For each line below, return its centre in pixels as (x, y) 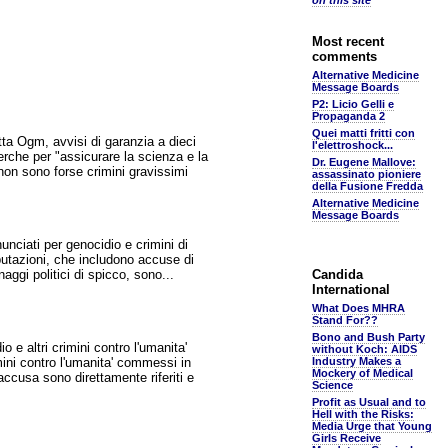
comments (344, 56)
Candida (337, 274)
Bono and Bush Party (368, 337)
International (351, 289)
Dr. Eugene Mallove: (364, 162)
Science (332, 385)
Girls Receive (346, 438)
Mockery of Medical (362, 373)
